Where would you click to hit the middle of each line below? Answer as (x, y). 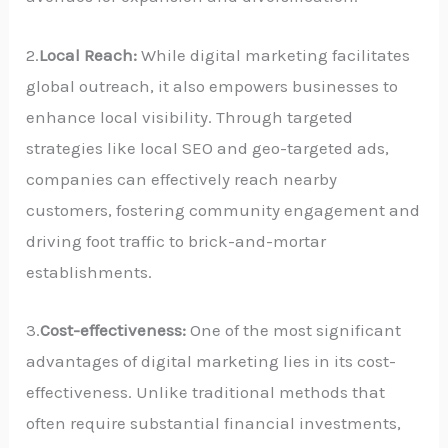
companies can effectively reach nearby (182, 178)
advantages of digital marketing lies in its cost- (211, 360)
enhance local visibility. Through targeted (190, 116)
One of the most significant (296, 329)
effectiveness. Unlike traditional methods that (206, 391)
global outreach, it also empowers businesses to (212, 85)
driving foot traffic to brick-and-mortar (176, 240)
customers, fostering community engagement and (223, 209)
